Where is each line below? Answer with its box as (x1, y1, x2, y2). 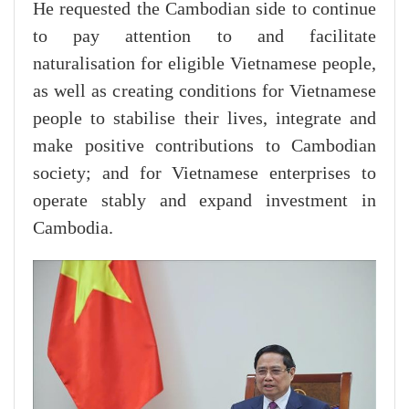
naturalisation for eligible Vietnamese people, (33, 53, 376, 74)
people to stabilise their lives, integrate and (33, 108, 376, 129)
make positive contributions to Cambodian (33, 135, 376, 156)
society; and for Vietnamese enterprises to (33, 163, 376, 184)
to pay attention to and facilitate (33, 26, 376, 47)
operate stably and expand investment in (33, 190, 376, 211)
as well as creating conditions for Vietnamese (33, 80, 376, 101)
